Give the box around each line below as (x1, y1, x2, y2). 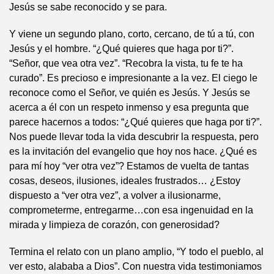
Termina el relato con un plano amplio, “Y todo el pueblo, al (9, 246, 264, 257)
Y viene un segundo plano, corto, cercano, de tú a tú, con (9, 29, 254, 40)
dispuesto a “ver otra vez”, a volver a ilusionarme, (9, 190, 221, 201)
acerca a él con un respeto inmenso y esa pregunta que (9, 102, 249, 113)
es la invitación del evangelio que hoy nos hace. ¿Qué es (9, 146, 257, 157)
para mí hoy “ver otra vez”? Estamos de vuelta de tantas (9, 161, 249, 172)
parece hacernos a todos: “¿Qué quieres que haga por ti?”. (9, 117, 262, 128)
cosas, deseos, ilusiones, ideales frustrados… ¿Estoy (9, 176, 240, 187)
